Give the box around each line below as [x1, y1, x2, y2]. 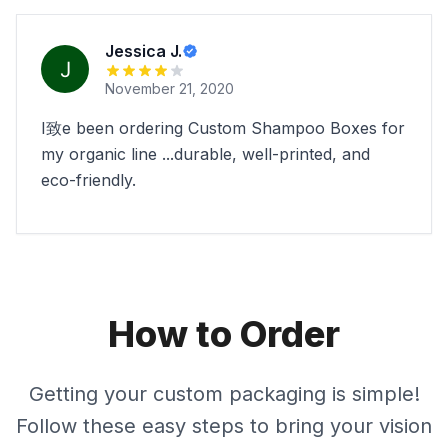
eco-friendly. [41, 170, 136, 190]
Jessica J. [105, 41, 182, 61]
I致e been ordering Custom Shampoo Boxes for [41, 118, 405, 138]
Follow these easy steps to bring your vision [16, 414, 432, 438]
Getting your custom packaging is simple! [28, 382, 420, 406]
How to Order [108, 312, 340, 356]
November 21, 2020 [105, 80, 234, 97]
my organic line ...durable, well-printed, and [41, 144, 370, 164]
